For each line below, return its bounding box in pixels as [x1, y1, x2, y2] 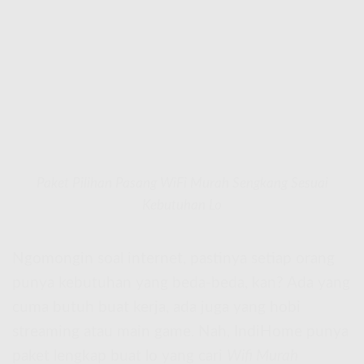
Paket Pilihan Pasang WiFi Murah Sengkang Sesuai [36, 175, 328, 190]
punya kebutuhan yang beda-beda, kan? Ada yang [12, 275, 350, 291]
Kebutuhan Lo [142, 197, 222, 212]
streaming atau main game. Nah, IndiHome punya [12, 323, 349, 340]
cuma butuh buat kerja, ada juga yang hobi [12, 299, 301, 315]
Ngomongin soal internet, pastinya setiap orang [12, 250, 335, 266]
